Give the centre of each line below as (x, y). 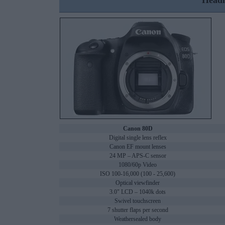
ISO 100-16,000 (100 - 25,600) (138, 174)
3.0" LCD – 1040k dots (138, 192)
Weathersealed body (138, 219)
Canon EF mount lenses (138, 147)
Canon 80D (138, 129)
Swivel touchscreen (138, 201)
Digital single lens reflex (138, 138)
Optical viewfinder (138, 183)
